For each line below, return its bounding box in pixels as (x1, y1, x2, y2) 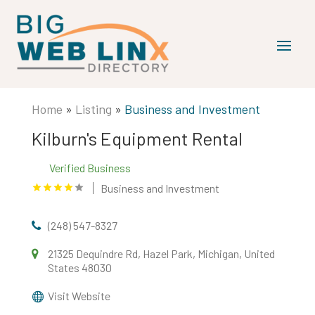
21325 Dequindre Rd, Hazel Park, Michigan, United (47, 247, 275, 260)
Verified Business (49, 161, 131, 174)
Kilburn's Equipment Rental (31, 127, 243, 149)
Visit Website (47, 289, 110, 302)
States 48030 (47, 261, 112, 274)
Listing (75, 101, 112, 117)
